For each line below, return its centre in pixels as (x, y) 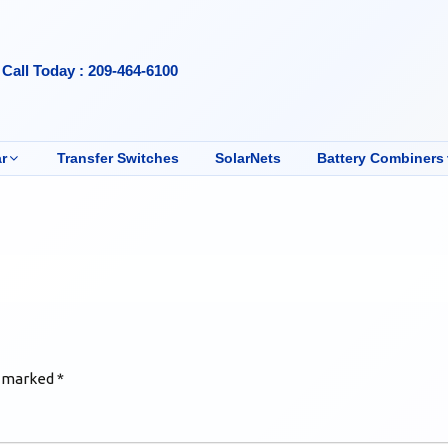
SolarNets (247, 157)
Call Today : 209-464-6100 (90, 70)
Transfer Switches (117, 157)
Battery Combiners (380, 157)
